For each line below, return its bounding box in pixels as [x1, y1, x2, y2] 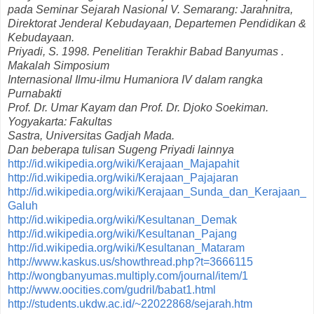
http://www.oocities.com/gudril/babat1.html [8, 283, 216, 296]
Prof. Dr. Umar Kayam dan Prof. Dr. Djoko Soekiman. [8, 101, 268, 114]
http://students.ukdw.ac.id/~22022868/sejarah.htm [8, 297, 252, 310]
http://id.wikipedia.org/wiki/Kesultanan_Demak [8, 213, 237, 226]
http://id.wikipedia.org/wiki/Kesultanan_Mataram [8, 241, 245, 254]
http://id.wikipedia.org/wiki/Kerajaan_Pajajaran [8, 171, 238, 184]
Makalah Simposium [8, 59, 109, 71]
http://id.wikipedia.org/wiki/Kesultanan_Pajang [8, 227, 237, 240]
